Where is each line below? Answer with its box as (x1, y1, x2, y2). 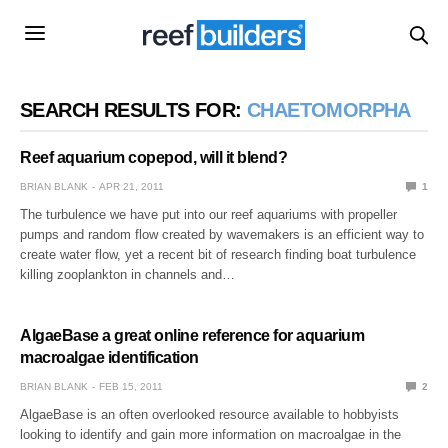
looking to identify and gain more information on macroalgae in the (20, 426, 402, 442)
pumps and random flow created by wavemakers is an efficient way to (20, 226, 425, 242)
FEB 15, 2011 (99, 380, 163, 392)
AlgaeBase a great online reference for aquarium (20, 326, 365, 344)
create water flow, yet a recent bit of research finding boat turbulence (20, 246, 417, 262)
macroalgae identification (20, 348, 200, 366)
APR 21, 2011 (99, 180, 164, 192)
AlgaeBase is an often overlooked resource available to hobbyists (20, 406, 400, 422)
